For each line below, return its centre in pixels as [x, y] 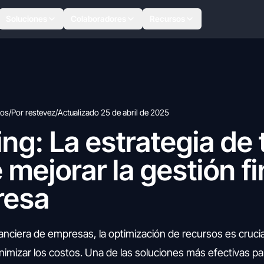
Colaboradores [98, 19]
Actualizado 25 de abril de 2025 [113, 112]
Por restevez [33, 112]
